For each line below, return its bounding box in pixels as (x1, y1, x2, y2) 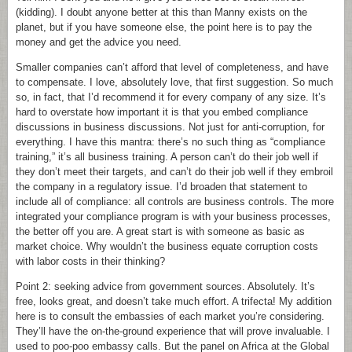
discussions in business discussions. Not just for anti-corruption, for (16, 121, 324, 133)
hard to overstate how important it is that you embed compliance (16, 106, 308, 118)
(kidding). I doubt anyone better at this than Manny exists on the (16, 6, 307, 18)
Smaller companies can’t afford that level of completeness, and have (16, 61, 328, 73)
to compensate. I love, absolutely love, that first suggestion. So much (16, 76, 333, 88)
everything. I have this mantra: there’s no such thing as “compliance (16, 136, 325, 148)
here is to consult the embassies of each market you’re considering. (16, 310, 324, 322)
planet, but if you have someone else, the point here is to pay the (16, 21, 312, 33)
